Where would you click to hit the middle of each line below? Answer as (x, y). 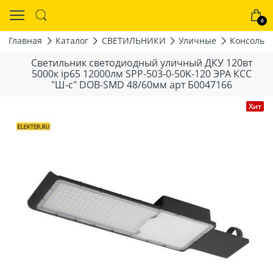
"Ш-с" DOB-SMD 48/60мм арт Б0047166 (141, 84)
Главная (25, 41)
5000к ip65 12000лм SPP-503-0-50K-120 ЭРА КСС (141, 73)
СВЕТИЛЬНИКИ (133, 41)
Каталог (72, 41)
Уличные (198, 41)
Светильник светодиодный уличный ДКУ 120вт (141, 62)
